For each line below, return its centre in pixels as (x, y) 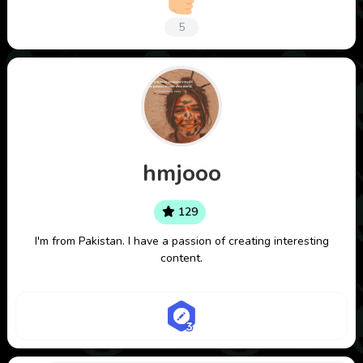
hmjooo (181, 174)
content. (181, 258)
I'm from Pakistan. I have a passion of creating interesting (181, 241)
